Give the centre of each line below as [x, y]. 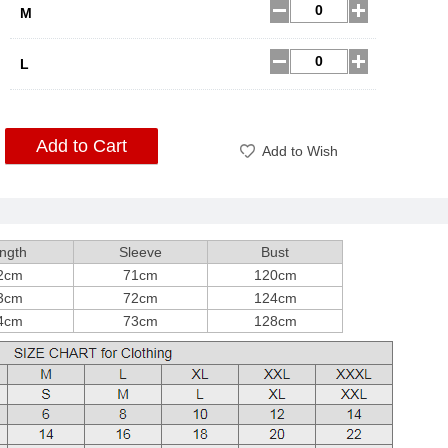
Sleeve [140, 252]
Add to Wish [300, 151]
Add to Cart [81, 146]
